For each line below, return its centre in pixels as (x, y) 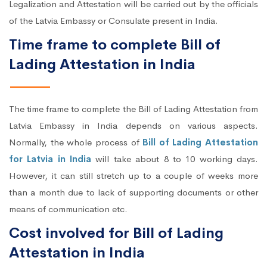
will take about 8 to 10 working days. (175, 159)
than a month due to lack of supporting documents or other (133, 193)
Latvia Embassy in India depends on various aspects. (133, 126)
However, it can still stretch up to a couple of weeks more (133, 176)
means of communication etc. (68, 209)
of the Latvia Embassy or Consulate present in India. (114, 21)
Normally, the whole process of (76, 142)
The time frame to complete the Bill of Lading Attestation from (133, 109)
